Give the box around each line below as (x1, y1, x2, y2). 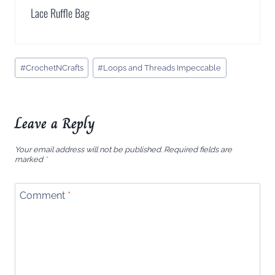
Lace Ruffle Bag (31, 5, 90, 21)
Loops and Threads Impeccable (103, 63, 222, 72)
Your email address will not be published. (15, 145, 162, 155)
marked (15, 155, 45, 165)
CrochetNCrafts (25, 63, 83, 72)
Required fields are (164, 145, 232, 155)
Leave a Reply (15, 111, 95, 134)
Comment (20, 190, 68, 202)
